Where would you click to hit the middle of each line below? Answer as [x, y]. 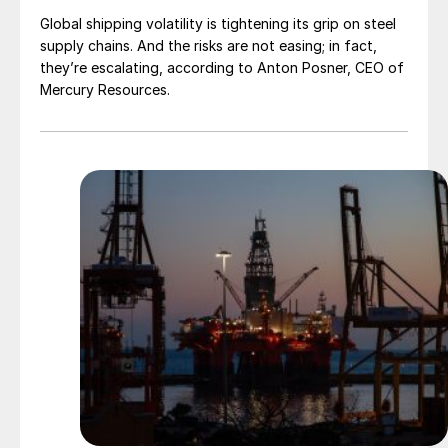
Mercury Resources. [105, 90]
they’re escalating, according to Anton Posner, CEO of [222, 68]
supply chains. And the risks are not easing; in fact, [208, 46]
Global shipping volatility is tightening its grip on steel [218, 24]
